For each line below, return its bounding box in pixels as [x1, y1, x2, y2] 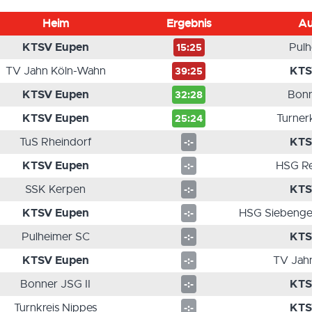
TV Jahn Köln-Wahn [5, 64, 106, 78]
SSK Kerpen [25, 182, 86, 196]
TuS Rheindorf [19, 135, 92, 149]
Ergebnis [166, 16, 212, 31]
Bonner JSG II [20, 277, 91, 291]
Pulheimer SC [21, 230, 90, 244]
